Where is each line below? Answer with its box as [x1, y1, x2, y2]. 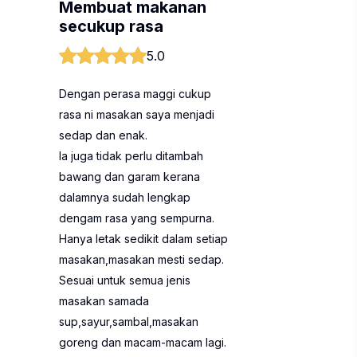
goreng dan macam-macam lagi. [59, 335, 226, 349]
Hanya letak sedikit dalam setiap [59, 232, 228, 245]
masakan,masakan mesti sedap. [59, 253, 224, 266]
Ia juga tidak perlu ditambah [59, 149, 203, 163]
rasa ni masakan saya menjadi [59, 108, 214, 121]
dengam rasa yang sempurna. [59, 211, 214, 225]
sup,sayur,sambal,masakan [59, 315, 198, 328]
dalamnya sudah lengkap [59, 190, 190, 204]
